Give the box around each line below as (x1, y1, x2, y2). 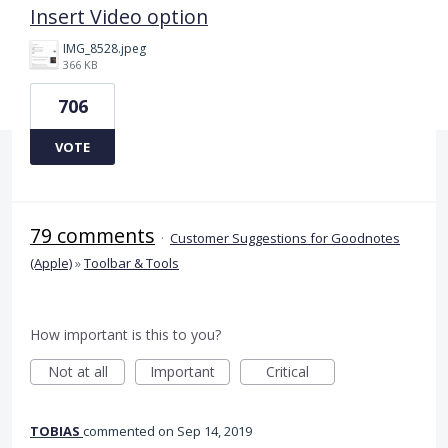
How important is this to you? (30, 324, 221, 344)
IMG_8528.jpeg (63, 39, 146, 57)
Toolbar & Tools (84, 253, 179, 272)
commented (83, 421, 158, 440)
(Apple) (30, 253, 72, 272)
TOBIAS (30, 421, 80, 440)
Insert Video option (30, 2, 208, 30)
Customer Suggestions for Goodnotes (170, 228, 400, 247)
